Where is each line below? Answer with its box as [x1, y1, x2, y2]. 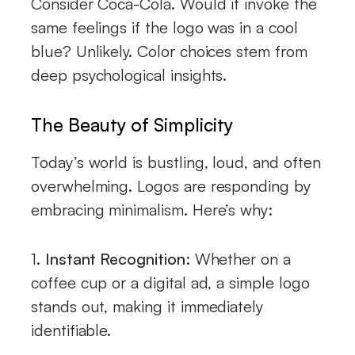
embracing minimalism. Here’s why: [31, 199, 273, 219]
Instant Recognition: [44, 248, 190, 269]
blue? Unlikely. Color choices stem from [31, 40, 307, 61]
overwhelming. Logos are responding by [31, 175, 311, 196]
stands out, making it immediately [31, 296, 264, 316]
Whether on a [189, 248, 291, 269]
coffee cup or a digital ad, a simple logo [31, 272, 310, 292]
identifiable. [31, 319, 112, 340]
